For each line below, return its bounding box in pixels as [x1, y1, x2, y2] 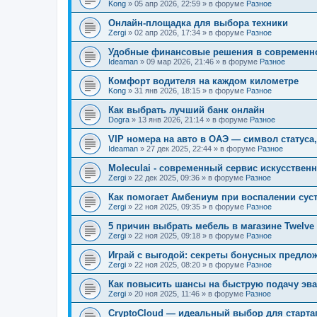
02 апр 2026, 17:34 [134, 28, 200, 37]
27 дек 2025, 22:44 [146, 144, 212, 153]
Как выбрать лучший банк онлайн [108, 105, 265, 115]
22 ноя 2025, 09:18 [134, 231, 200, 240]
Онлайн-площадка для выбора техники [108, 18, 288, 28]
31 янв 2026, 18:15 [134, 86, 200, 95]
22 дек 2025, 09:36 [134, 173, 200, 182]
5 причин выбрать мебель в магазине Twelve [108, 221, 314, 231]
